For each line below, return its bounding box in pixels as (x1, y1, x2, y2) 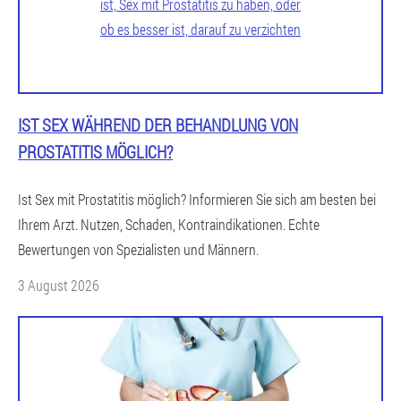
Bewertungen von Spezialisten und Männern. (18, 239, 259, 259)
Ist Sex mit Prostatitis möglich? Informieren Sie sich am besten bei (18, 189, 376, 209)
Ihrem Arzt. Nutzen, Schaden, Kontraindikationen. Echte (18, 214, 320, 234)
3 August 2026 (18, 275, 99, 294)
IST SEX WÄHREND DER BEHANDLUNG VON (18, 113, 298, 136)
